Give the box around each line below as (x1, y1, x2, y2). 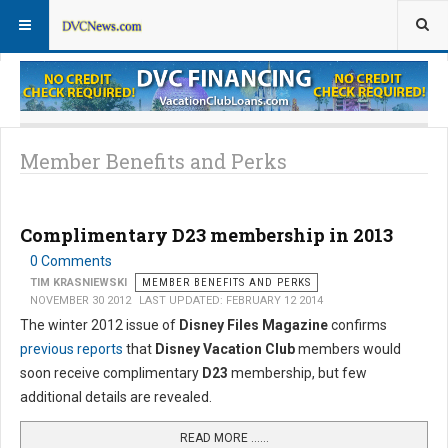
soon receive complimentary (20, 365, 202, 382)
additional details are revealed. (20, 389, 218, 406)
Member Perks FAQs (41, 29, 170, 45)
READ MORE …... (179, 431, 269, 446)
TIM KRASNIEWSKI (30, 276, 127, 290)
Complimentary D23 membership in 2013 (20, 223, 393, 248)
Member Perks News (41, 5, 172, 21)
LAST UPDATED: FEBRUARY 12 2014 (139, 294, 323, 308)
